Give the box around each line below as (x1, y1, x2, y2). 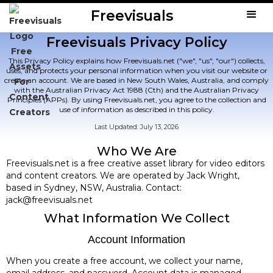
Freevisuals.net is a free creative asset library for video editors (6, 157, 264, 169)
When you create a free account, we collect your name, (6, 255, 243, 266)
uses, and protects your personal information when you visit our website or (5, 65, 268, 75)
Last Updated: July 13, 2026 (94, 122, 179, 131)
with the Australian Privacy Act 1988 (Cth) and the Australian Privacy (14, 85, 259, 94)
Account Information (88, 233, 185, 246)
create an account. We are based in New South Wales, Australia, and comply (4, 75, 269, 85)
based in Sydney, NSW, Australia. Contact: (6, 182, 182, 193)
